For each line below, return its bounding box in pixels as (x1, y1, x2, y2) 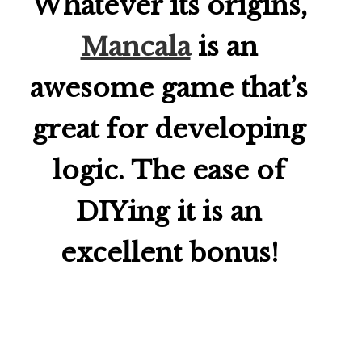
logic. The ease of (53, 154, 285, 187)
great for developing (32, 113, 305, 146)
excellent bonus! (60, 237, 278, 270)
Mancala (80, 31, 191, 64)
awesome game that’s (30, 72, 308, 105)
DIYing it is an (76, 196, 262, 229)
